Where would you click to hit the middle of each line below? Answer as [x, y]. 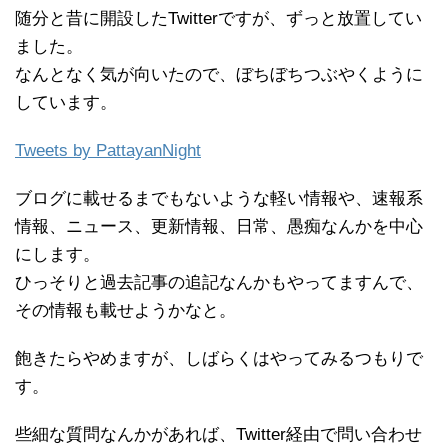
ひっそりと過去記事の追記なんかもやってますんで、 [219, 282]
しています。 [66, 102]
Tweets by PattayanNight [108, 150]
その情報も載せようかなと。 [125, 310]
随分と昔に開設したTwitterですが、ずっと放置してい [218, 18]
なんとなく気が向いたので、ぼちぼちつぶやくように [219, 74]
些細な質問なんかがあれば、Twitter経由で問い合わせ [218, 434]
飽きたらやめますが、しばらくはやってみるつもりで [219, 358]
